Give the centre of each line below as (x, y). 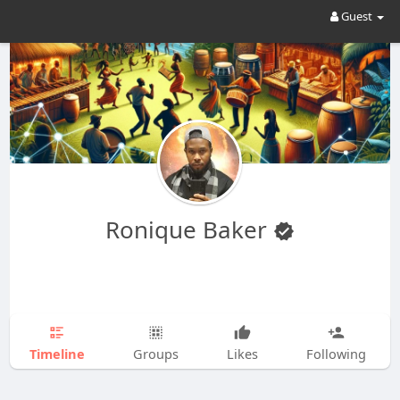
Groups (155, 354)
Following (336, 354)
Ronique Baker (189, 229)
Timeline (57, 353)
